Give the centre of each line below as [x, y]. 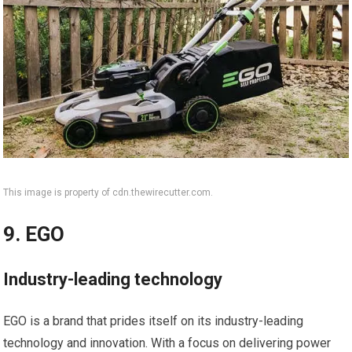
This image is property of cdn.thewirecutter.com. [108, 193]
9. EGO [34, 235]
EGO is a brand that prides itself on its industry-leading [154, 321]
